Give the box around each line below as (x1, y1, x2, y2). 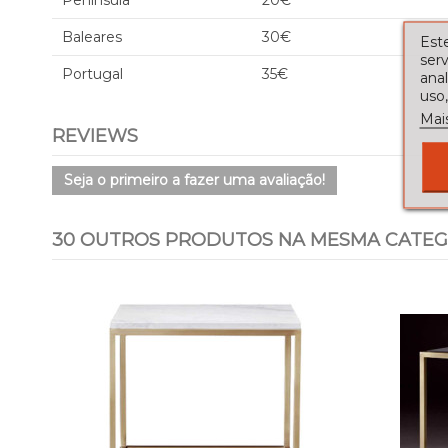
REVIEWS (52, 125, 138, 147)
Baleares (62, 28, 122, 46)
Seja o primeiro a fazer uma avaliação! (64, 171, 325, 189)
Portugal (62, 65, 123, 83)
